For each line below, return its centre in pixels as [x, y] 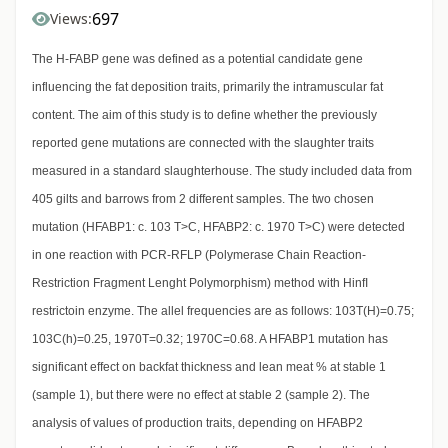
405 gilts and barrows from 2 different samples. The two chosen [203, 199]
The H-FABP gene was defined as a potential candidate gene [197, 59]
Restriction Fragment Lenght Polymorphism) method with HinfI [200, 283]
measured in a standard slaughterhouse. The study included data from [222, 171]
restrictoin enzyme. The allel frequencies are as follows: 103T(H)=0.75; [223, 311]
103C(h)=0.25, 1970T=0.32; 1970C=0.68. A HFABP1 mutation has [210, 339]
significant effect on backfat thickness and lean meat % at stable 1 [209, 367]
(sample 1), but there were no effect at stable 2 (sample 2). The [201, 395]
